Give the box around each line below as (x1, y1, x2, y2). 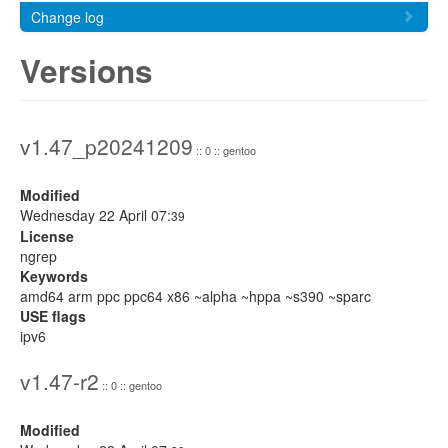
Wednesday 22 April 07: (20, 205, 171, 225)
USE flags (20, 306, 86, 326)
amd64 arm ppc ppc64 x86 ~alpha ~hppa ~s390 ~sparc (20, 286, 371, 306)
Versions (20, 48, 153, 93)
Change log (31, 7, 104, 27)
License (20, 226, 74, 246)
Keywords (20, 266, 88, 286)
